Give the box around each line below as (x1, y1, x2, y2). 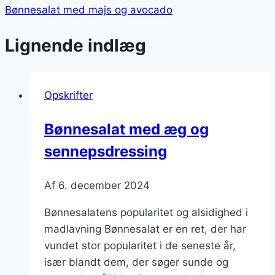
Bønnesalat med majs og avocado (5, 3, 172, 16)
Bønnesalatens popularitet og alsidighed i (44, 206, 248, 219)
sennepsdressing (44, 142, 167, 161)
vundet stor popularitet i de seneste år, (44, 239, 236, 252)
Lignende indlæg (5, 35, 146, 56)
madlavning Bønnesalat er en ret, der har (44, 223, 246, 236)
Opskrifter (44, 89, 93, 102)
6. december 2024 (58, 179, 150, 192)
